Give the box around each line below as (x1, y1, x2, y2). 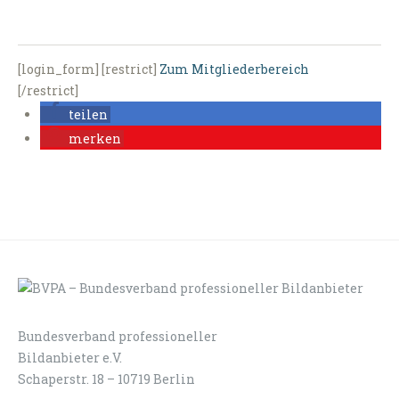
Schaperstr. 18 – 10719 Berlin (18, 370, 195, 387)
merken (69, 130, 121, 148)
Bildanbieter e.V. (18, 348, 122, 366)
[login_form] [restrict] (18, 61, 159, 78)
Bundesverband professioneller (18, 327, 217, 345)
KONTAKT (322, 329, 381, 343)
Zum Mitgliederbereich (159, 61, 309, 78)
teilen (69, 106, 108, 124)
